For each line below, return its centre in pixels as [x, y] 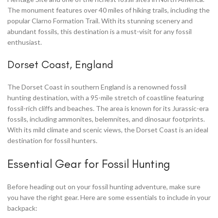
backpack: [22, 208]
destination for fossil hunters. [52, 140]
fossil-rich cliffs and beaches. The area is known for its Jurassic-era [108, 108]
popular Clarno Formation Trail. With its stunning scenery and [100, 20]
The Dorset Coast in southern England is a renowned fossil [97, 87]
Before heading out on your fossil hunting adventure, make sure [104, 186]
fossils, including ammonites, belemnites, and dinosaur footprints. [106, 119]
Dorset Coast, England [60, 64]
